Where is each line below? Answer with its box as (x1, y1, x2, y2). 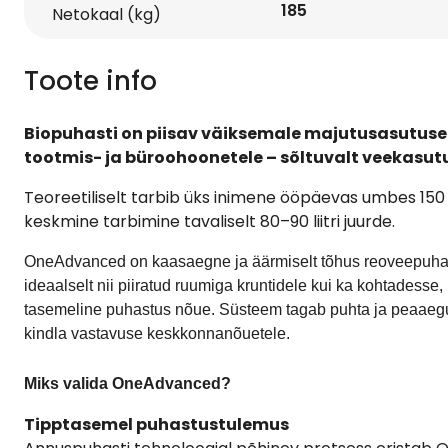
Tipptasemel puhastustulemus (24, 412, 289, 436)
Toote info (24, 62, 157, 99)
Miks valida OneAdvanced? (24, 374, 231, 392)
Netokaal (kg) (52, 3, 161, 26)
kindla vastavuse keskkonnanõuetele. (24, 324, 290, 342)
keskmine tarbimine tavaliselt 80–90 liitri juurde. (24, 209, 395, 233)
